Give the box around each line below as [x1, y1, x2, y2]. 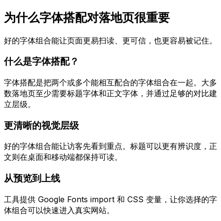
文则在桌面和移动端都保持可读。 [4, 152, 122, 162]
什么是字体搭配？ [4, 56, 79, 68]
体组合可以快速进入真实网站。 [4, 205, 114, 215]
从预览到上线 [4, 173, 60, 184]
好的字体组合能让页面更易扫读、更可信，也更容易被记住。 [4, 35, 217, 45]
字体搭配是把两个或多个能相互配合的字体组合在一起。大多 [4, 77, 217, 87]
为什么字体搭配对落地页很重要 [4, 10, 170, 25]
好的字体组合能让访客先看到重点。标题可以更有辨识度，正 [4, 141, 217, 151]
